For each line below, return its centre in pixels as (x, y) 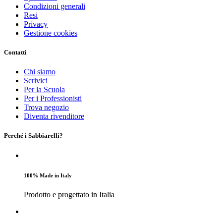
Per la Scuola (44, 90)
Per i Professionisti (53, 99)
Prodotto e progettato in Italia (69, 195)
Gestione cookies (51, 33)
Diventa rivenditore (54, 116)
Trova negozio (46, 108)
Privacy (36, 24)
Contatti (15, 53)
